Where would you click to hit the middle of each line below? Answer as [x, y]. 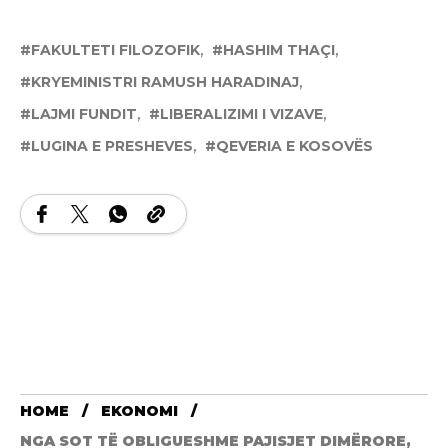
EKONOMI [139, 411]
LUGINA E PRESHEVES [112, 146]
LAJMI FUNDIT [84, 114]
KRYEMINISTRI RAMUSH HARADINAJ [165, 82]
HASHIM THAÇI [279, 50]
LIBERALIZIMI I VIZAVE [241, 114]
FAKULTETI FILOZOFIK [115, 50]
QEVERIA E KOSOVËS [294, 146]
